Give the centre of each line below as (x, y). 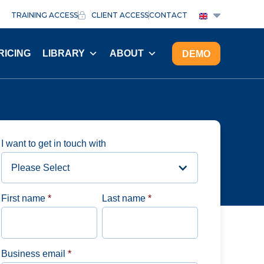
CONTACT (168, 15)
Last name (123, 198)
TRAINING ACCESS (44, 15)
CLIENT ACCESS (120, 15)
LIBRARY (64, 53)
